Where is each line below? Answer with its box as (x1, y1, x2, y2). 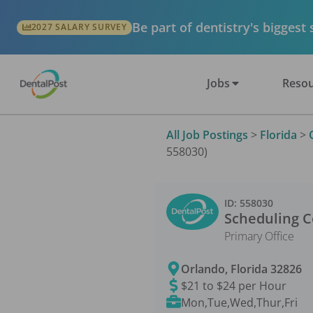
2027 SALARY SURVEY (31, 21, 127, 34)
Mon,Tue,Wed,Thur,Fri (181, 294, 298, 310)
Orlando (181, 261, 226, 277)
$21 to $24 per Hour (181, 277, 287, 293)
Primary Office (224, 228, 294, 244)
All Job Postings (166, 126, 248, 143)
